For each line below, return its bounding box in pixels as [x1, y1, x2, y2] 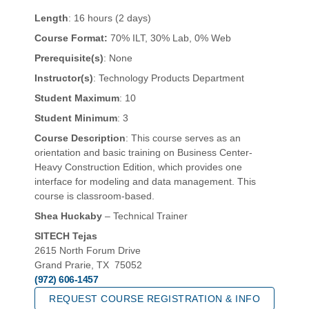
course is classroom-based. [34, 190, 154, 201]
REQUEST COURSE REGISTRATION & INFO [49, 292, 260, 304]
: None [103, 52, 132, 63]
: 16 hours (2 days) [68, 12, 151, 23]
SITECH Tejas [34, 230, 97, 241]
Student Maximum [34, 92, 119, 103]
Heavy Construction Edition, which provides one [34, 161, 242, 172]
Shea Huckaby [34, 210, 102, 221]
